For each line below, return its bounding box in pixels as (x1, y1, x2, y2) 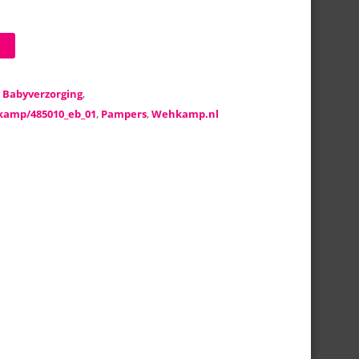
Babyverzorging (2, 86, 83, 101)
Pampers (101, 106, 147, 121)
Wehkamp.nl (151, 106, 220, 121)
